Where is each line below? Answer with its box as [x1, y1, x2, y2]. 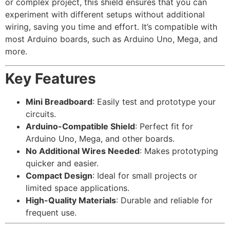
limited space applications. [26, 182, 129, 193]
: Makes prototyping [140, 145, 218, 156]
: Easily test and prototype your [92, 96, 216, 107]
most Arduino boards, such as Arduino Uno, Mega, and [5, 34, 218, 45]
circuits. [26, 108, 56, 119]
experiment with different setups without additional [5, 9, 205, 20]
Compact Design [26, 170, 92, 181]
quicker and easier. [26, 158, 99, 168]
